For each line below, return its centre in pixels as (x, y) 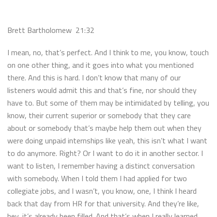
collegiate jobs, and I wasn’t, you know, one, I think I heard (102, 191)
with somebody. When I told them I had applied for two (97, 178)
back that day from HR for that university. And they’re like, (103, 203)
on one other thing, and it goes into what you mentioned (101, 65)
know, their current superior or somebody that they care (99, 115)
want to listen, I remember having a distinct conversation (101, 165)
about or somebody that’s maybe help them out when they (104, 128)
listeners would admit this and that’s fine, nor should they (102, 90)
